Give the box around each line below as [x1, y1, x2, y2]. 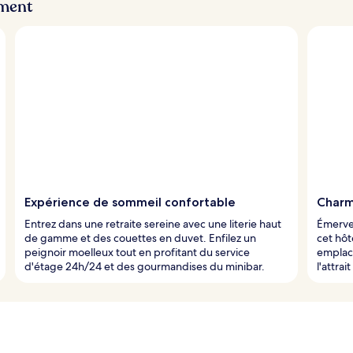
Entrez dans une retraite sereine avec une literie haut [24, 216, 281, 231]
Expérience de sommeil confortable [24, 194, 236, 210]
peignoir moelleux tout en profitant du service [24, 244, 250, 259]
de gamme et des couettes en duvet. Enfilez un [24, 230, 256, 245]
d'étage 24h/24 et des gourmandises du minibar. [24, 258, 265, 273]
